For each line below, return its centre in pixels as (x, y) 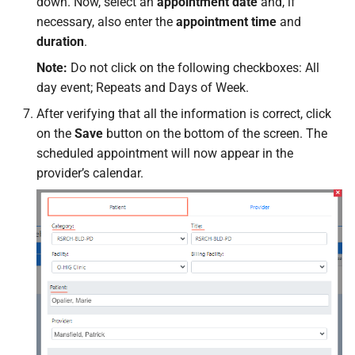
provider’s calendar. (90, 173)
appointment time (226, 21)
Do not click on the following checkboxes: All (193, 67)
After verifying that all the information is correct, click (184, 113)
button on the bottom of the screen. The (215, 133)
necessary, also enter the (106, 21)
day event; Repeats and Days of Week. (143, 87)
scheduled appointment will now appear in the (165, 153)
